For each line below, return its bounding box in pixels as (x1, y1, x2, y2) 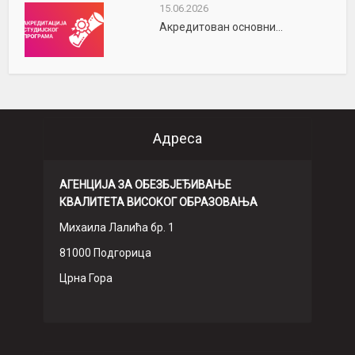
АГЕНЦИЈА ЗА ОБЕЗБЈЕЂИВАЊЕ (59, 177, 231, 191)
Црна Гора (59, 271, 113, 284)
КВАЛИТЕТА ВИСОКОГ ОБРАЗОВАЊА (59, 195, 258, 208)
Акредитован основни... (158, 20, 283, 33)
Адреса (153, 129, 202, 147)
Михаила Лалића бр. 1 (59, 220, 174, 234)
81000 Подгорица (59, 246, 151, 259)
